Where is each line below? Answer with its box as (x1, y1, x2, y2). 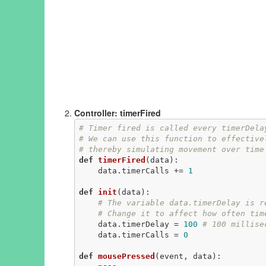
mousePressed (97, 252, 155, 261)
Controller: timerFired (74, 106, 161, 119)
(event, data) (154, 252, 217, 261)
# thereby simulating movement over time (78, 145, 264, 154)
